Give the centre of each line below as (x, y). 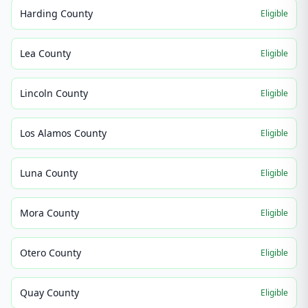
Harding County (56, 13)
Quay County (49, 293)
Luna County (49, 173)
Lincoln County (54, 93)
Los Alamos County (63, 133)
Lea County (45, 53)
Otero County (51, 253)
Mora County (49, 213)
